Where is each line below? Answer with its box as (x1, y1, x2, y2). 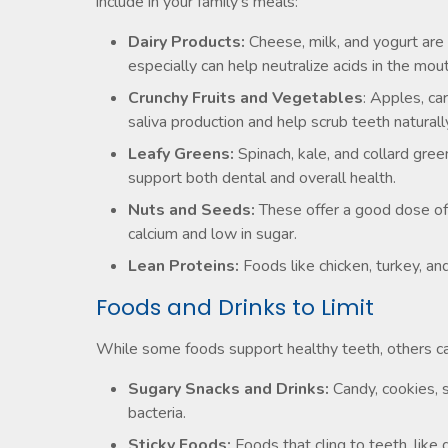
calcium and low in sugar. (128, 223, 297, 245)
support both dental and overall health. (128, 167, 396, 189)
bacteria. (128, 402, 186, 424)
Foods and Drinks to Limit (96, 292, 374, 323)
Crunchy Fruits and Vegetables (128, 87, 363, 109)
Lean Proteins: (128, 255, 239, 277)
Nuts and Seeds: (128, 199, 255, 221)
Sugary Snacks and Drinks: (128, 378, 329, 400)
